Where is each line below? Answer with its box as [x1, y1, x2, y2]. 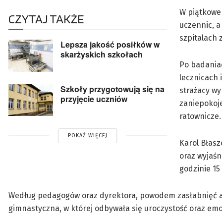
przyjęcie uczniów [60, 93, 127, 105]
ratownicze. [179, 111, 221, 121]
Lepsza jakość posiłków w [60, 39, 160, 51]
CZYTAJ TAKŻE [8, 11, 84, 27]
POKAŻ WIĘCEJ [68, 132, 108, 139]
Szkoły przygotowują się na [60, 83, 165, 95]
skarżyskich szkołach [60, 49, 143, 60]
